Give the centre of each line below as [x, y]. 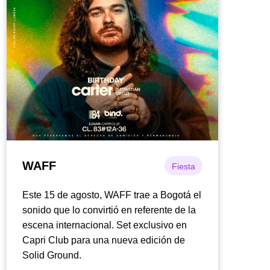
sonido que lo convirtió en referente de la [109, 210]
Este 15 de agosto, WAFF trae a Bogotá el [112, 195]
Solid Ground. [52, 255]
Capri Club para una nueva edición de [104, 240]
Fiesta [184, 166]
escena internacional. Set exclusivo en [105, 225]
